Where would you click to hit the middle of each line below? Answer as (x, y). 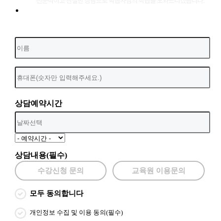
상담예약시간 (38, 104)
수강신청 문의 (60, 171)
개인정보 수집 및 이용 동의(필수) (76, 213)
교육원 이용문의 (158, 171)
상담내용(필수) (41, 155)
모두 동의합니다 (56, 194)
